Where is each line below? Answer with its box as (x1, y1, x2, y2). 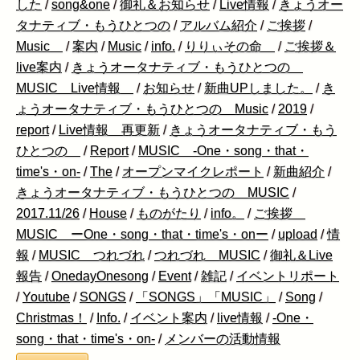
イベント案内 (130, 310, 207, 325)
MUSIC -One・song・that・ (138, 143, 309, 157)
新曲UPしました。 (204, 80, 313, 95)
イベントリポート (236, 268, 339, 283)
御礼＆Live (270, 247, 333, 262)
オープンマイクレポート (122, 164, 264, 178)
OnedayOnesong (51, 268, 149, 283)
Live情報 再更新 (59, 122, 160, 137)
